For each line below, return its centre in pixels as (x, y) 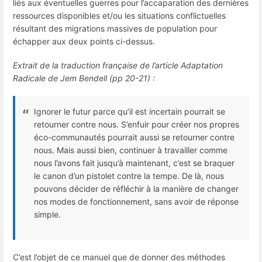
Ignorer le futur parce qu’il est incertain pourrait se (130, 112)
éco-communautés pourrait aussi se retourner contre (134, 137)
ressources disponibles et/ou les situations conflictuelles (119, 15)
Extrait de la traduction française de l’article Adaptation (118, 65)
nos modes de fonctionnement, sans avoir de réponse (136, 202)
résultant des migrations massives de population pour (115, 28)
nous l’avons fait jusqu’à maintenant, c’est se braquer (134, 163)
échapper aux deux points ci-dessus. (84, 41)
